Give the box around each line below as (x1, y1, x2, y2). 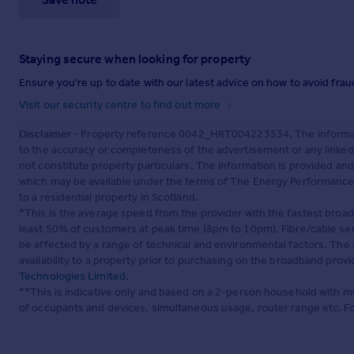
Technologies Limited (19, 269, 126, 284)
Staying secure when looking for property (19, 51, 250, 67)
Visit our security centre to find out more (19, 98, 224, 112)
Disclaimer (19, 127, 71, 141)
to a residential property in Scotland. (19, 190, 198, 205)
